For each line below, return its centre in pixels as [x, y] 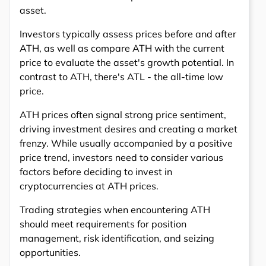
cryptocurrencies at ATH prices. [89, 186]
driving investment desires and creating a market [129, 129]
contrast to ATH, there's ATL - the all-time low [121, 77]
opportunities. [50, 253]
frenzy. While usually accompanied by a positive [126, 143]
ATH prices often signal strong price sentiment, [123, 115]
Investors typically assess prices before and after [128, 34]
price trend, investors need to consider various [121, 158]
